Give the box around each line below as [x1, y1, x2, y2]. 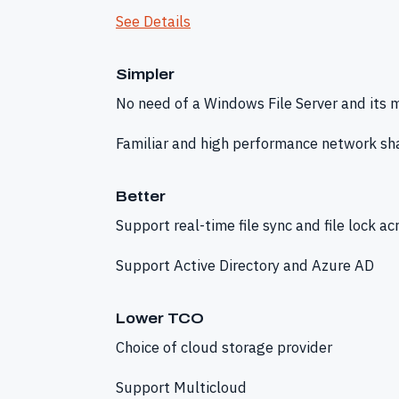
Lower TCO [116, 310, 205, 326]
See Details [116, 12, 191, 32]
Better [116, 188, 166, 204]
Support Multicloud [116, 377, 247, 397]
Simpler [116, 67, 175, 83]
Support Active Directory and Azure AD [116, 255, 374, 275]
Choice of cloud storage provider [116, 337, 332, 357]
